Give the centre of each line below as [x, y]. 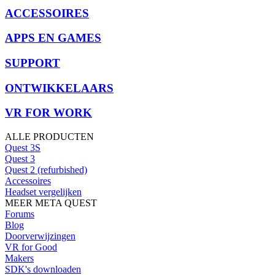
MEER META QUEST [51, 203]
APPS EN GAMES [53, 38]
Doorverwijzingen [40, 236]
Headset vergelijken [43, 192]
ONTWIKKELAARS [59, 88]
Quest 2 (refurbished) [46, 170]
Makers [19, 258]
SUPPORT [33, 63]
